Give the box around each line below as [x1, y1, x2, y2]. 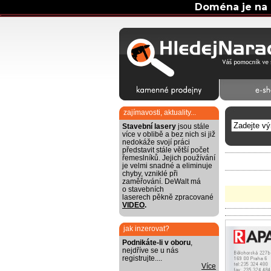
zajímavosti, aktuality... [123, 108, 196, 117]
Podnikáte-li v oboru [122, 238, 191, 247]
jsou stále [176, 122, 209, 131]
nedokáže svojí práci [122, 138, 190, 146]
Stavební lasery [122, 122, 176, 131]
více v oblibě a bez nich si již [122, 130, 215, 139]
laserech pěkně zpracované [122, 193, 214, 201]
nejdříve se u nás [122, 246, 178, 255]
